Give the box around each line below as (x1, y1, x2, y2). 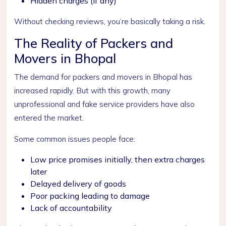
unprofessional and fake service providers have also (14, 99, 195, 109)
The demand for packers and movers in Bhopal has (14, 72, 192, 82)
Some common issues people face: (14, 134, 135, 144)
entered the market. (14, 113, 84, 123)
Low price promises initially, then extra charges (30, 154, 205, 164)
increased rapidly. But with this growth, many (14, 86, 171, 95)
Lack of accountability (30, 203, 112, 213)
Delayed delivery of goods (30, 179, 126, 189)
